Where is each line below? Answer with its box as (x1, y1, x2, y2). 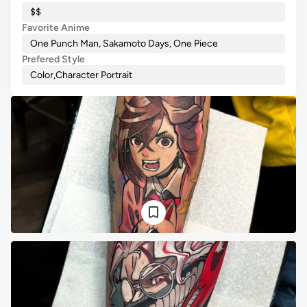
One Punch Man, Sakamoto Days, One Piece (30, 38, 218, 49)
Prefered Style (22, 53, 85, 65)
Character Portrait (56, 69, 132, 81)
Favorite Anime (22, 22, 90, 34)
